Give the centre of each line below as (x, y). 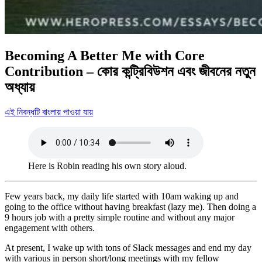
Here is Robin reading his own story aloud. (107, 166)
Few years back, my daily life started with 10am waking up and (122, 196)
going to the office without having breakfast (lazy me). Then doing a (130, 206)
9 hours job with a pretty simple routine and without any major (120, 217)
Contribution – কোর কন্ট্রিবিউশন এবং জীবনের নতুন (130, 71)
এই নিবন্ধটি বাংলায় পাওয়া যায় (49, 112)
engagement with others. (50, 227)
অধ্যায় (20, 87)
